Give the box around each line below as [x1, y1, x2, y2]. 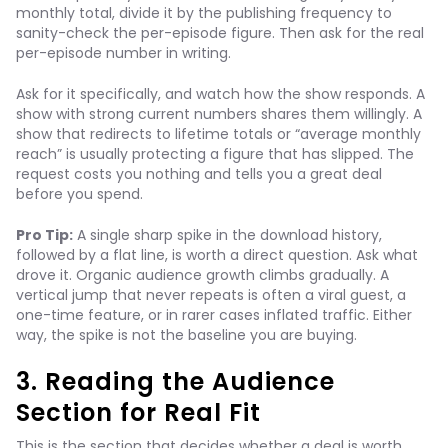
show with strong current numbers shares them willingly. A [16, 104, 422, 124]
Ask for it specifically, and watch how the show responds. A [16, 84, 425, 104]
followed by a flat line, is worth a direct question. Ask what [16, 245, 418, 265]
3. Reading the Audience [16, 365, 336, 398]
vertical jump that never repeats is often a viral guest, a [16, 285, 406, 305]
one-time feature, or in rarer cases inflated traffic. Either [16, 305, 412, 325]
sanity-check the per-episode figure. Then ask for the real [16, 23, 424, 43]
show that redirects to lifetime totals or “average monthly [16, 124, 421, 144]
